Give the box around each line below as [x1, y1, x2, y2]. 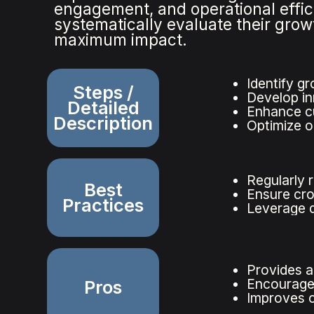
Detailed [67, 97, 139, 119]
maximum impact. [54, 30, 188, 50]
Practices [62, 194, 144, 217]
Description [53, 112, 153, 135]
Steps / [72, 81, 134, 104]
